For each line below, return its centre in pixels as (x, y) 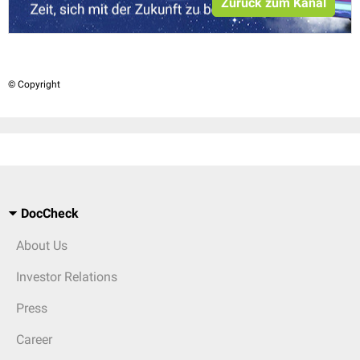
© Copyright (34, 84)
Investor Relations (67, 277)
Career (34, 340)
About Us (42, 245)
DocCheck (50, 213)
